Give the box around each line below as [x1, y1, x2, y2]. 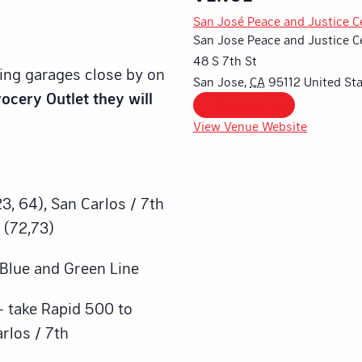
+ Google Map [206, 96, 282, 112]
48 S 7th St [193, 52, 257, 68]
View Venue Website [193, 117, 307, 133]
